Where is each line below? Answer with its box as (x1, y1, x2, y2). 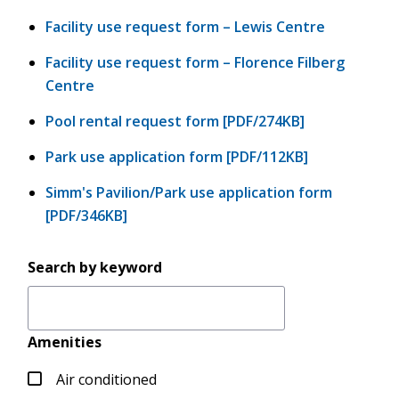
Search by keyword (28, 257, 163, 277)
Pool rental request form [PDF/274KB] (45, 111, 305, 131)
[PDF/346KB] (45, 206, 128, 225)
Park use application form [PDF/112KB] (45, 147, 309, 167)
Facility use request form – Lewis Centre (45, 17, 326, 37)
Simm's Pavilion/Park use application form (45, 183, 333, 202)
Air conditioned (56, 370, 158, 389)
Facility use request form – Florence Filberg (45, 53, 346, 72)
